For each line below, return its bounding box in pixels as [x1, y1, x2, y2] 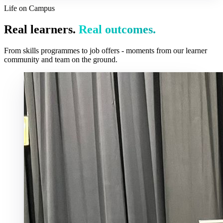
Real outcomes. [79, 22, 156, 36]
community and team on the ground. [4, 55, 117, 64]
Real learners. [4, 22, 79, 36]
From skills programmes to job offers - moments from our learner [4, 46, 207, 55]
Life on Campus [4, 3, 55, 12]
